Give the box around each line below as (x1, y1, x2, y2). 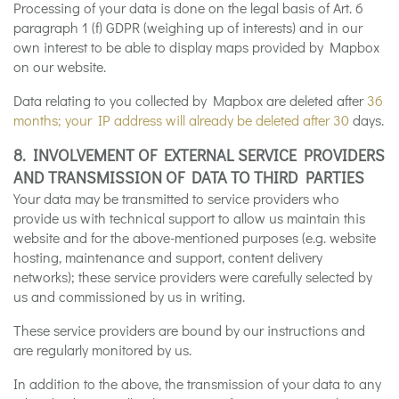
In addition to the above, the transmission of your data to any (13, 373, 381, 393)
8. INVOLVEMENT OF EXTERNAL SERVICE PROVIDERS (13, 143, 385, 166)
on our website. (13, 56, 106, 76)
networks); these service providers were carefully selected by (13, 266, 372, 286)
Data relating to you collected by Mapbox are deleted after (13, 90, 367, 110)
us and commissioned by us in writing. (13, 286, 245, 305)
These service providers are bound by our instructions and (13, 320, 365, 339)
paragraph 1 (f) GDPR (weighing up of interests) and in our (13, 17, 362, 37)
